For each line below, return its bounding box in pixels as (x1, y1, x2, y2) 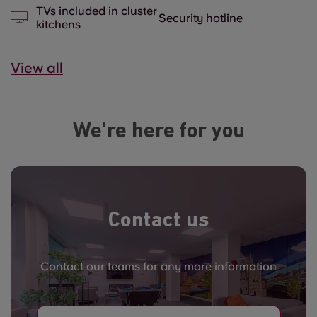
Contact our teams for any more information (40, 260, 277, 273)
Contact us (108, 210, 209, 232)
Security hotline (158, 11, 243, 25)
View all (11, 59, 63, 76)
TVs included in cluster (36, 4, 157, 18)
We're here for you (72, 121, 245, 143)
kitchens (36, 18, 81, 31)
